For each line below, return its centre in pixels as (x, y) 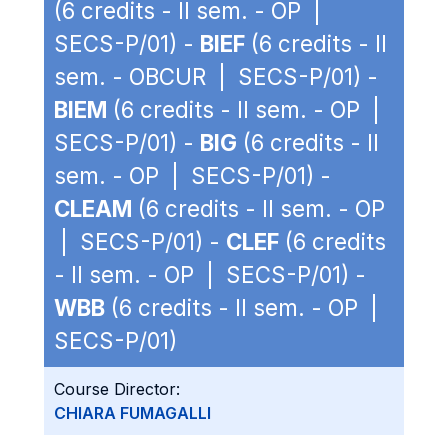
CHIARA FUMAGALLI (132, 413)
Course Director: (117, 389)
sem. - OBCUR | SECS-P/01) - (216, 76)
